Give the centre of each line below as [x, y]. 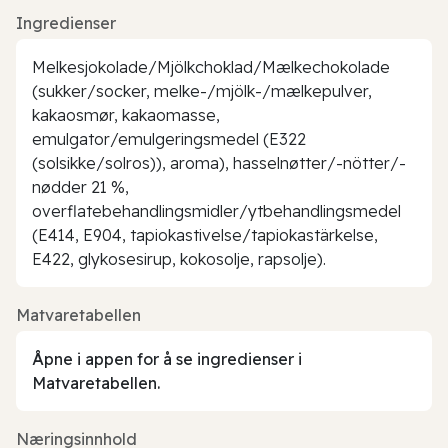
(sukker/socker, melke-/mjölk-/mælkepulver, [202, 90]
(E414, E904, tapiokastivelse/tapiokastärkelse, [205, 234]
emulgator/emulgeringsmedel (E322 [169, 138]
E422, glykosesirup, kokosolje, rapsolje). [179, 258]
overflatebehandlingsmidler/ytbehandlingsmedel [216, 210]
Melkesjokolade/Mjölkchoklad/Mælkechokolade [211, 66]
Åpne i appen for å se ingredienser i [167, 358]
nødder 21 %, [80, 186]
